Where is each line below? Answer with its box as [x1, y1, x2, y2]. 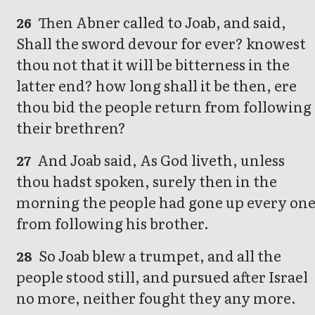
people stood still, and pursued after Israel [16, 265, 308, 287]
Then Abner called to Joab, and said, [35, 11, 287, 32]
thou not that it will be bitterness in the [16, 53, 290, 75]
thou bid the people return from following [16, 95, 311, 117]
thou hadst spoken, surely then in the [16, 169, 277, 191]
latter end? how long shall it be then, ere [16, 74, 297, 96]
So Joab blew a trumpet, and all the [36, 244, 282, 266]
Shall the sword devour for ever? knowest [16, 32, 306, 53]
